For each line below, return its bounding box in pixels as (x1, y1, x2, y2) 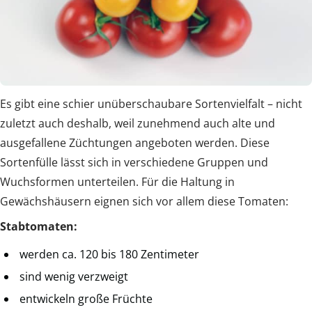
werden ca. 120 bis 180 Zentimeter (19, 247, 199, 263)
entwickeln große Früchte (19, 291, 153, 307)
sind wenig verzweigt (19, 269, 128, 285)
